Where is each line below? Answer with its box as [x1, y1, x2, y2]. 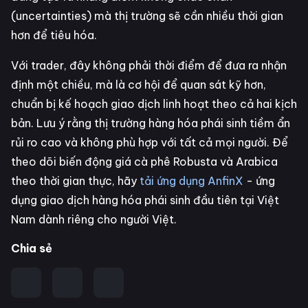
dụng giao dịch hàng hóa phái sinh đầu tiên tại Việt [11, 192, 279, 207]
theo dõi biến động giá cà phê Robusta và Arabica [11, 154, 278, 168]
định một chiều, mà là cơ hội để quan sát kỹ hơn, [11, 77, 266, 91]
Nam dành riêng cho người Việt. [11, 212, 177, 226]
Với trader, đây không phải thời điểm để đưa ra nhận [11, 58, 287, 72]
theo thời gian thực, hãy [11, 173, 140, 188]
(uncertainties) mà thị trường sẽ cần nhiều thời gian [11, 8, 283, 23]
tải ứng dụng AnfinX [140, 173, 243, 188]
